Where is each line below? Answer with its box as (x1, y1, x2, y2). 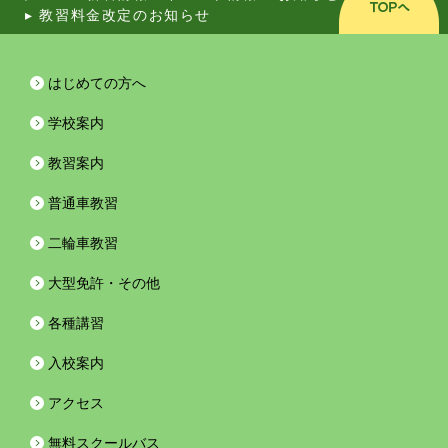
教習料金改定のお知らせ (39, 5, 211, 23)
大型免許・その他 (48, 274, 160, 292)
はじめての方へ (48, 74, 146, 92)
